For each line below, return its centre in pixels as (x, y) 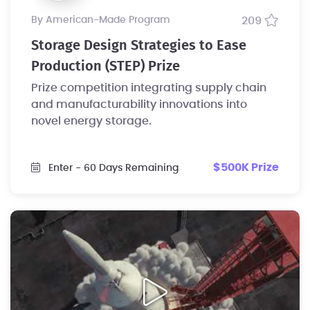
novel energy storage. (91, 121)
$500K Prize (246, 168)
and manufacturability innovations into (139, 105)
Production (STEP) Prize (106, 67)
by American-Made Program (104, 20)
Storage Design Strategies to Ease (139, 46)
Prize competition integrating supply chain (149, 88)
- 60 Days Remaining (127, 168)
